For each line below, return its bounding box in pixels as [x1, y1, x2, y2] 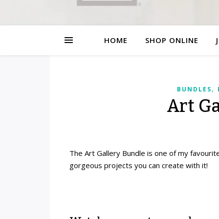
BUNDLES [176, 85, 212, 93]
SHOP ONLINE [145, 35, 198, 45]
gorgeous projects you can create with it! [69, 160, 208, 170]
